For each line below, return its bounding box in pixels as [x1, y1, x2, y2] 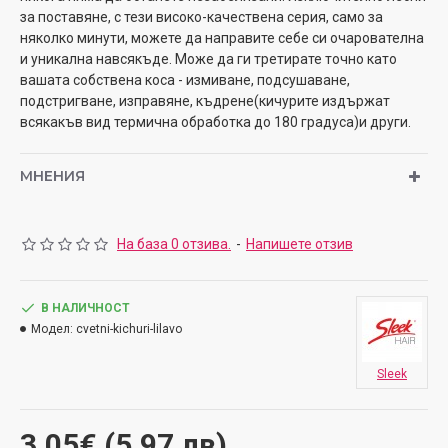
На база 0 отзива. [117, 236, 231, 252]
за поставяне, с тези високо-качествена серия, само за [20, 9, 383, 25]
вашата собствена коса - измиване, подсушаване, [20, 72, 350, 88]
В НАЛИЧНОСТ [41, 301, 130, 315]
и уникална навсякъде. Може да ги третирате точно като [20, 51, 397, 67]
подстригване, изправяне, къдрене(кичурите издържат [20, 93, 390, 109]
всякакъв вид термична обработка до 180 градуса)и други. [20, 114, 411, 130]
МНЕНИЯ [20, 167, 85, 185]
